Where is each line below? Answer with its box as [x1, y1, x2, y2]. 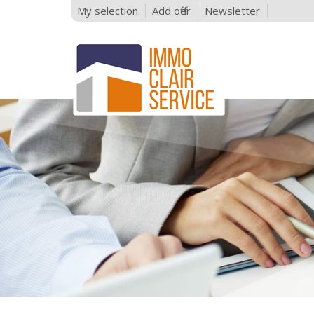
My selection [77, 4, 138, 18]
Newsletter [205, 4, 260, 18]
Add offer [152, 4, 191, 18]
